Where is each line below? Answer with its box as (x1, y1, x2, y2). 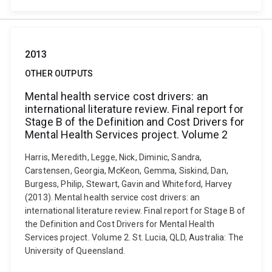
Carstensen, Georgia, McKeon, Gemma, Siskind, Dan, (25, 166, 228, 175)
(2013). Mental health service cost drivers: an (25, 192, 200, 202)
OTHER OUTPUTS (25, 69, 93, 78)
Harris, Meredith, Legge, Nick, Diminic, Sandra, (25, 152, 202, 162)
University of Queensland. (25, 246, 126, 256)
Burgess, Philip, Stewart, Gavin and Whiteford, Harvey (25, 179, 233, 189)
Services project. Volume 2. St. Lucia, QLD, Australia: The (25, 233, 244, 242)
